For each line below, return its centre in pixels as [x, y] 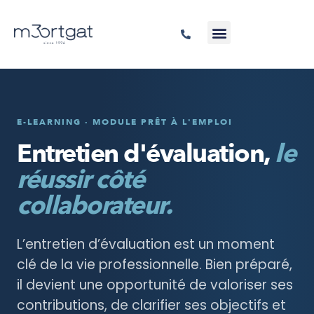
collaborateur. [94, 206]
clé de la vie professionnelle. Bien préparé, [155, 265]
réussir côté [80, 180]
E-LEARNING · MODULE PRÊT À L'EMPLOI [125, 122]
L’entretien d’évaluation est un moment [146, 244]
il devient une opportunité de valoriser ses [155, 285]
